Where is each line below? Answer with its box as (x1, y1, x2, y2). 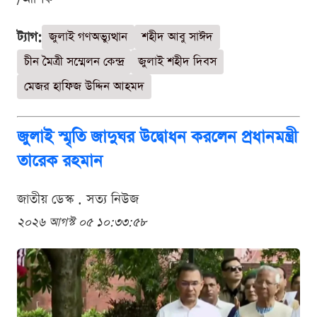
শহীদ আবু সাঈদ (142, 28, 213, 45)
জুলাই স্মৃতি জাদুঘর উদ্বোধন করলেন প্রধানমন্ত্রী (17, 125, 298, 149)
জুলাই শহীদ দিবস (138, 53, 217, 70)
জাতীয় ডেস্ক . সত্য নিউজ (17, 190, 139, 208)
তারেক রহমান (17, 149, 103, 173)
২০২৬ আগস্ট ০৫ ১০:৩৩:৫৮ (17, 214, 146, 231)
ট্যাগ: (17, 28, 42, 46)
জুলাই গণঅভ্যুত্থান (49, 28, 127, 45)
